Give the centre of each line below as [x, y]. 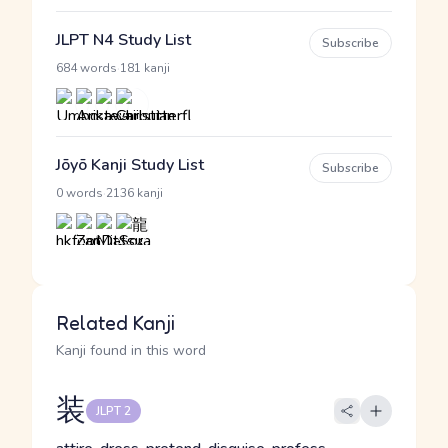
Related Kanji [115, 323]
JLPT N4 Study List [123, 40]
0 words [79, 193]
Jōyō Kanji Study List [130, 165]
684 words [86, 68]
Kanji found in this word [131, 350]
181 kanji [145, 68]
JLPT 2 [113, 411]
